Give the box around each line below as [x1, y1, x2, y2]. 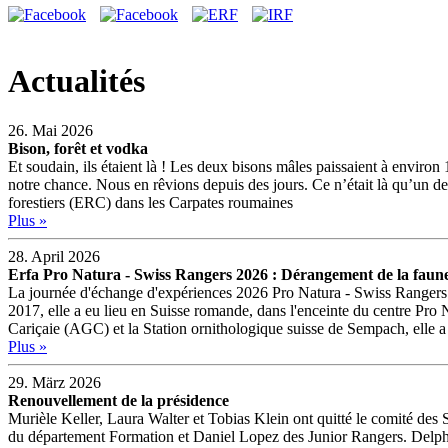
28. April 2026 [8, 247, 100, 265]
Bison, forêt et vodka [8, 139, 148, 157]
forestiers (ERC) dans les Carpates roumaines [8, 193, 293, 211]
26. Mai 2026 [8, 121, 93, 139]
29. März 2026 [8, 373, 101, 391]
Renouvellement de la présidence [8, 391, 229, 409]
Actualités [8, 63, 145, 100]
